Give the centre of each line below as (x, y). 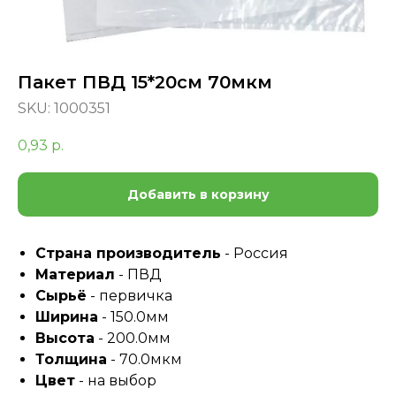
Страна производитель (128, 254)
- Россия (255, 254)
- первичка (129, 296)
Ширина (67, 317)
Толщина (71, 360)
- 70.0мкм (145, 360)
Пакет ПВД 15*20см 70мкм (145, 82)
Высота (65, 339)
